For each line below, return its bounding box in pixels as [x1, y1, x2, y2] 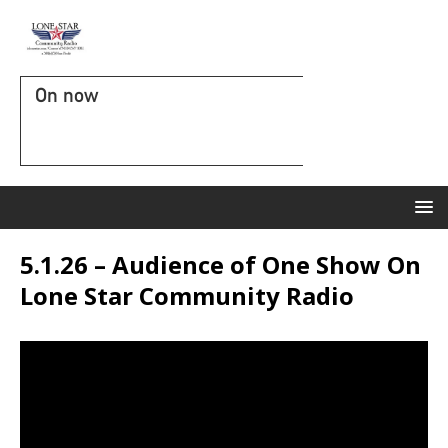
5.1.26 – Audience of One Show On [20, 248, 421, 281]
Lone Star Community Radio [20, 279, 354, 312]
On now [35, 83, 98, 107]
